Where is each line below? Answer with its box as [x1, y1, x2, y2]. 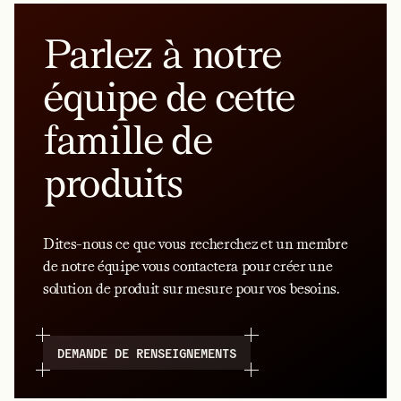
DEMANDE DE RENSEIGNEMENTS [57, 344, 236, 361]
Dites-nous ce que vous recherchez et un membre [43, 235, 348, 252]
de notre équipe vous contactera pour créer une [43, 257, 333, 275]
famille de [43, 115, 212, 163]
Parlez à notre [43, 30, 281, 77]
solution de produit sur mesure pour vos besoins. [43, 279, 339, 297]
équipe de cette [43, 73, 295, 120]
